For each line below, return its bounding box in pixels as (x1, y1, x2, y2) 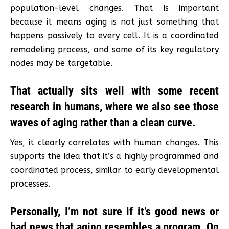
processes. (10, 178, 50, 189)
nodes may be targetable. (10, 58, 112, 68)
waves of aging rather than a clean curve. (10, 116, 195, 129)
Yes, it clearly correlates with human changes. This (10, 137, 219, 147)
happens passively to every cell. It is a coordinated (10, 30, 219, 40)
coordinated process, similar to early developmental (10, 165, 219, 175)
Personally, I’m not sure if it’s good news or (10, 204, 219, 218)
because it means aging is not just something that (10, 16, 219, 27)
